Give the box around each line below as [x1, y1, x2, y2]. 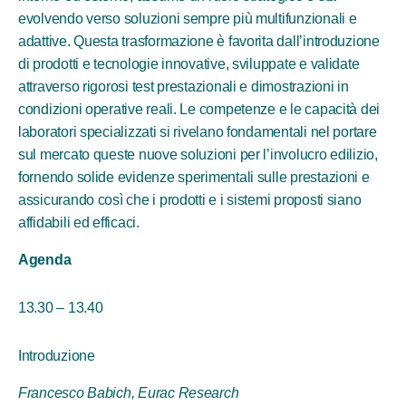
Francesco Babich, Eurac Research [18, 385, 239, 401]
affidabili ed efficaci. [18, 215, 140, 230]
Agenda [18, 252, 72, 267]
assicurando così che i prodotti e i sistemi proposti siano [18, 192, 362, 208]
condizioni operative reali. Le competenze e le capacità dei [18, 101, 381, 117]
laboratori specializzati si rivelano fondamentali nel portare [18, 124, 377, 140]
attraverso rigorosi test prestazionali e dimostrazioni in [18, 79, 349, 94]
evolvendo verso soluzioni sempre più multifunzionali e [18, 11, 357, 26]
